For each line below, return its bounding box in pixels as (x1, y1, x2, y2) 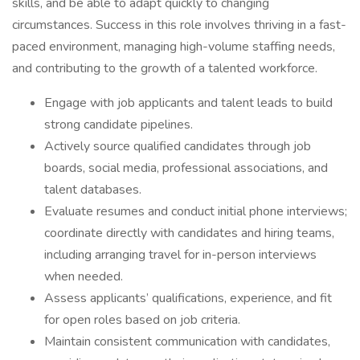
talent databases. (44, 181, 141, 198)
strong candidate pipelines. (44, 116, 193, 133)
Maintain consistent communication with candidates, (44, 333, 330, 350)
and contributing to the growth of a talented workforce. (12, 59, 317, 77)
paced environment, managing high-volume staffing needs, (12, 38, 335, 55)
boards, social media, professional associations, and (44, 159, 328, 177)
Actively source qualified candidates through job (44, 137, 311, 155)
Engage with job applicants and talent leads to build (44, 94, 333, 112)
